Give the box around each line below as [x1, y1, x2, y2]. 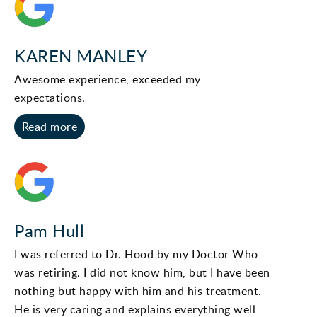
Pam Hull [14, 218, 84, 242]
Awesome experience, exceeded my [14, 71, 201, 87]
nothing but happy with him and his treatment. [14, 282, 262, 299]
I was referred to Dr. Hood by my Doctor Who [14, 246, 258, 262]
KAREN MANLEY [14, 43, 147, 67]
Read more [21, 118, 78, 134]
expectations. [14, 89, 86, 105]
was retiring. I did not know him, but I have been [14, 264, 270, 280]
